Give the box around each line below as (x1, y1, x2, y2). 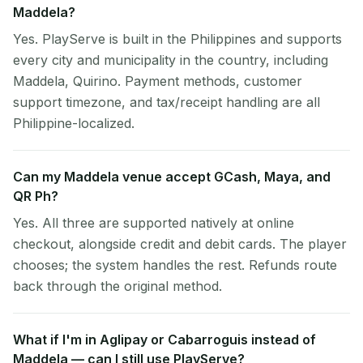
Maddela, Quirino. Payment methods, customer (13, 73, 302, 89)
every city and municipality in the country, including (13, 52, 328, 68)
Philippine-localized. (13, 115, 135, 131)
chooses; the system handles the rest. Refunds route (13, 257, 337, 273)
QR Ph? (13, 188, 58, 204)
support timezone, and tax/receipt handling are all (13, 94, 320, 110)
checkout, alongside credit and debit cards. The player (13, 236, 347, 252)
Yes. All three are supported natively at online (13, 215, 294, 231)
